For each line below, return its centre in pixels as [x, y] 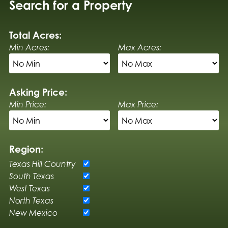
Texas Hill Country [42, 164]
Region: [26, 149]
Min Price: [27, 104]
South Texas [31, 176]
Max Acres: [140, 47]
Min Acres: [29, 47]
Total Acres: [35, 35]
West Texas [29, 188]
